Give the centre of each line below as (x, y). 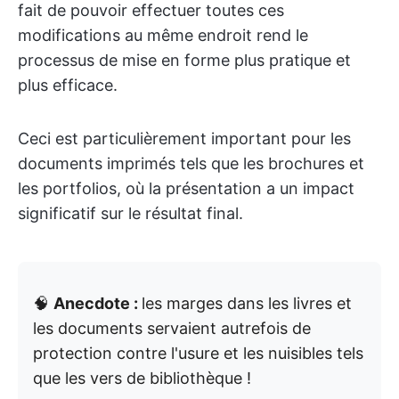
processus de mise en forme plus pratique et (184, 60)
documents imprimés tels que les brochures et (191, 163)
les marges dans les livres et (247, 303)
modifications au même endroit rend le (163, 35)
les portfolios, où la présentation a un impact (186, 188)
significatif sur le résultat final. (130, 213)
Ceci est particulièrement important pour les (184, 138)
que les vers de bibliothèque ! (142, 378)
